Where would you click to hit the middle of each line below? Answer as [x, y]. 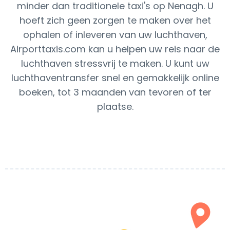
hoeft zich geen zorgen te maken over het [115, 20]
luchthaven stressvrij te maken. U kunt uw [115, 63]
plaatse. [115, 107]
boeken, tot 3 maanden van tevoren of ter [115, 92]
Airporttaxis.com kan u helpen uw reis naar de [115, 49]
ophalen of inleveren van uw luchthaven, [115, 35]
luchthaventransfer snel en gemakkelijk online [115, 78]
